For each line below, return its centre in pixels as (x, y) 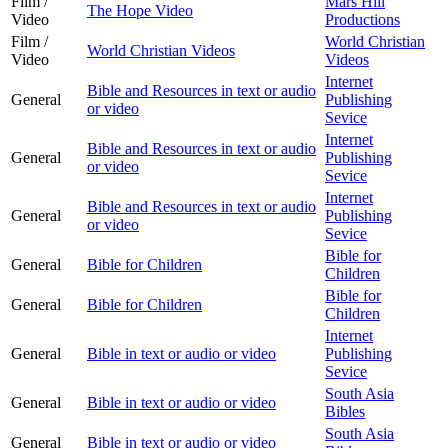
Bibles (345, 411)
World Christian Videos (161, 50)
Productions (362, 19)
